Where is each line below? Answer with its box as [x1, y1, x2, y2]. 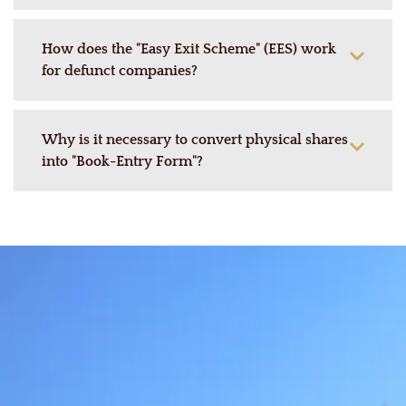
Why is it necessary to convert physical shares [42, 130, 348, 148]
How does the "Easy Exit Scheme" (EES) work [42, 40, 336, 57]
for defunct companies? [42, 62, 198, 79]
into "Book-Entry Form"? [42, 152, 203, 169]
